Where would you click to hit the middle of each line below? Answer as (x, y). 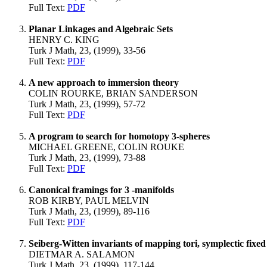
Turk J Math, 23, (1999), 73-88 (87, 158)
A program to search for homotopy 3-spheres (119, 136)
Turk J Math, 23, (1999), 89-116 (89, 211)
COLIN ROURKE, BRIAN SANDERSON (113, 93)
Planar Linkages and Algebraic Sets (101, 29)
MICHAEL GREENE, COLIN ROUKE (106, 147)
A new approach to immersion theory (104, 83)
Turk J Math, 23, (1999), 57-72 (87, 104)
